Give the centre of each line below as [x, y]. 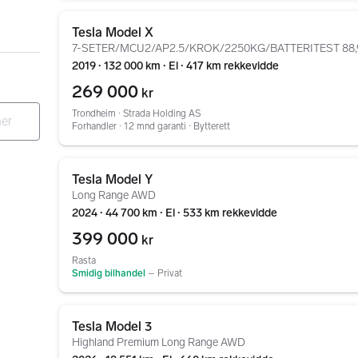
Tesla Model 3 [112, 326]
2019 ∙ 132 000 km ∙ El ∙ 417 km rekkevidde [175, 66]
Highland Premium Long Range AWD [159, 342]
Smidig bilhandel [109, 273]
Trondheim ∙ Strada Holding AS [136, 113]
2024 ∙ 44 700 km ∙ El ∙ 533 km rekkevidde [175, 213]
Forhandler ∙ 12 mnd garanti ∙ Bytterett [151, 126]
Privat [170, 273]
